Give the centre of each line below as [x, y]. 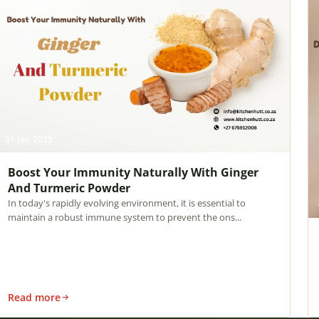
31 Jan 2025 [28, 138]
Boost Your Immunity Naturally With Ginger [133, 172]
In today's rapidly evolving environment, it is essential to [126, 203]
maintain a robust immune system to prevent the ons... [124, 217]
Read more [34, 297]
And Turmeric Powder [69, 188]
